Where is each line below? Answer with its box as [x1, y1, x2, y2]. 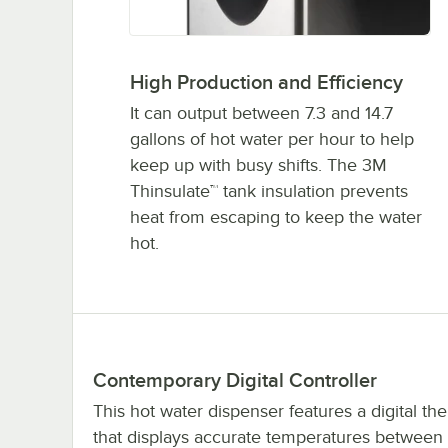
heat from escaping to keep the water [129, 207, 422, 228]
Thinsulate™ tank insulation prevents [129, 181, 408, 202]
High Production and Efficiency [129, 71, 403, 94]
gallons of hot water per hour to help [129, 129, 414, 150]
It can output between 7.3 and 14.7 [129, 103, 393, 124]
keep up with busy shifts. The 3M [129, 155, 387, 176]
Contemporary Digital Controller [93, 369, 377, 392]
